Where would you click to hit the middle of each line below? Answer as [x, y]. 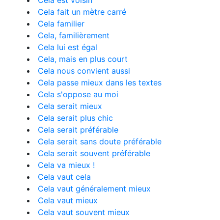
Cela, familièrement [74, 35]
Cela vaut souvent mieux [84, 212]
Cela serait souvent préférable [94, 153]
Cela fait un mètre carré [82, 12]
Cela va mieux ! [66, 165]
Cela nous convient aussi [84, 71]
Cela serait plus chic [75, 118]
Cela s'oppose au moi [78, 94]
